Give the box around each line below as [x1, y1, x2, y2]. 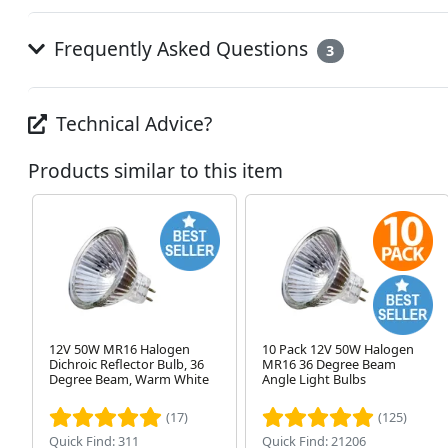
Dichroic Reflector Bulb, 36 [49, 355, 204, 374]
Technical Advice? [51, 110, 213, 138]
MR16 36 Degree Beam [261, 355, 396, 374]
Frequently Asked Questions [48, 35, 313, 63]
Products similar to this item [28, 157, 283, 185]
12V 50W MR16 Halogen [49, 340, 190, 359]
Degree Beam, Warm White [49, 370, 209, 389]
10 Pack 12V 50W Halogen [261, 340, 414, 359]
